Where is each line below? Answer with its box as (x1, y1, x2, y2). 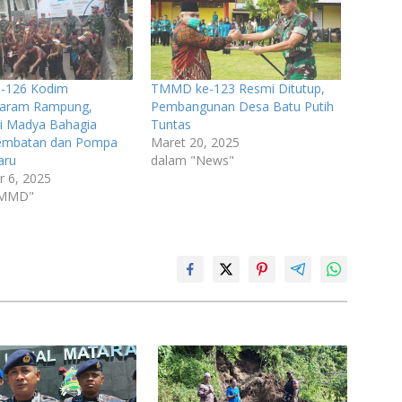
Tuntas (151, 116, 192, 134)
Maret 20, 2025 (151, 134, 240, 152)
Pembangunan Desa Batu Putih (151, 98, 335, 116)
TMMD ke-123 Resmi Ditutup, (151, 80, 326, 98)
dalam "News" (151, 152, 235, 170)
